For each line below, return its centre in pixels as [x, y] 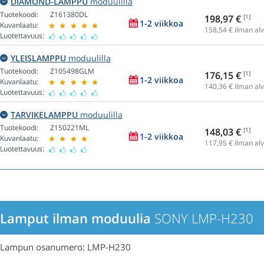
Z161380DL [69, 15]
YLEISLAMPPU [38, 58]
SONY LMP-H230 [202, 218]
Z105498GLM [72, 71]
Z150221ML [70, 128]
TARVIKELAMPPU [44, 115]
